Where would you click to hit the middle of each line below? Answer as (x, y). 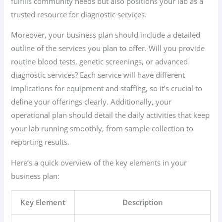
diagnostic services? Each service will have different (98, 75)
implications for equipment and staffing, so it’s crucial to (107, 88)
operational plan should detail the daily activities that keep (111, 115)
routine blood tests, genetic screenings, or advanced (100, 62)
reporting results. (40, 142)
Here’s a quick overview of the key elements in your (99, 163)
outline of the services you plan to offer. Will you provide (108, 48)
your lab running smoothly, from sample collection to (102, 129)
